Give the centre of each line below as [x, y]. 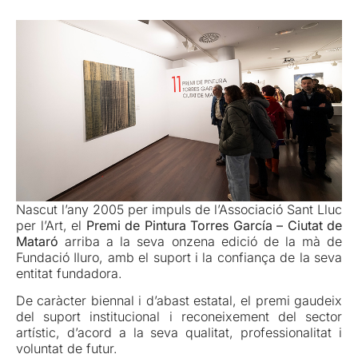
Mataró [37, 241]
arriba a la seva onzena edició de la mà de [200, 241]
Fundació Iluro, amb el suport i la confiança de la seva [179, 257]
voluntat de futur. [67, 348]
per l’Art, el [51, 225]
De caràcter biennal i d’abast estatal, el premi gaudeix [179, 300]
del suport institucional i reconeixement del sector [179, 316]
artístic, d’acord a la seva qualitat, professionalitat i [179, 332]
